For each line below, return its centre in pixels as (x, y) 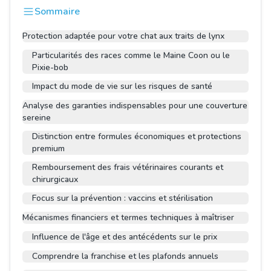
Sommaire (57, 11)
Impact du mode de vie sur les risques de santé (122, 86)
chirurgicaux (55, 179)
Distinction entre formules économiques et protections (137, 136)
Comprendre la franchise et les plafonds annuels (125, 256)
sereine (37, 118)
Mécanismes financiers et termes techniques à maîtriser (128, 217)
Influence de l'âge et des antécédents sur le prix (125, 237)
